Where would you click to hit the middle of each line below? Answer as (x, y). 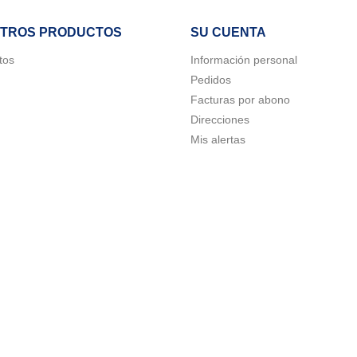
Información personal (244, 60)
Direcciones (220, 120)
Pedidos (211, 80)
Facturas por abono (240, 100)
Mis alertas (218, 140)
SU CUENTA (228, 33)
